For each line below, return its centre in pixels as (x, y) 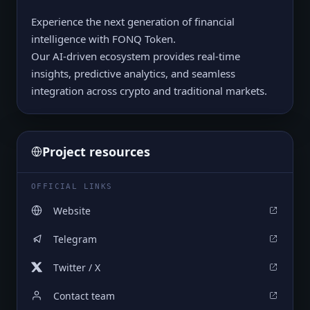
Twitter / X (77, 267)
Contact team (84, 295)
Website (72, 210)
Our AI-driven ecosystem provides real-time (136, 56)
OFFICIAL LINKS (72, 186)
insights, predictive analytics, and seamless (133, 73)
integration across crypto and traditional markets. (149, 90)
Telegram (75, 239)
